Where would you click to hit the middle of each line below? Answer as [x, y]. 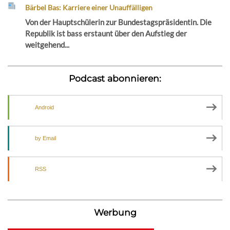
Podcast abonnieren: [115, 78]
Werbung [115, 212]
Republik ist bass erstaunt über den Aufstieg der [106, 33]
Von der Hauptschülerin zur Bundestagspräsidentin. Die [119, 22]
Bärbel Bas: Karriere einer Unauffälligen [89, 8]
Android [44, 107]
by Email [45, 138]
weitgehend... [47, 44]
